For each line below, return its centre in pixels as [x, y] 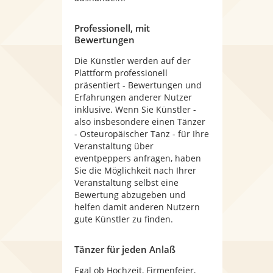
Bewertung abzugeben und [130, 195]
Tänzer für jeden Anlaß [125, 249]
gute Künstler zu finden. [124, 219]
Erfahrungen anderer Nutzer [133, 97]
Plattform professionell [121, 73]
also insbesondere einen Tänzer [140, 122]
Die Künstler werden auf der [133, 61]
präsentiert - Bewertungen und [138, 85]
